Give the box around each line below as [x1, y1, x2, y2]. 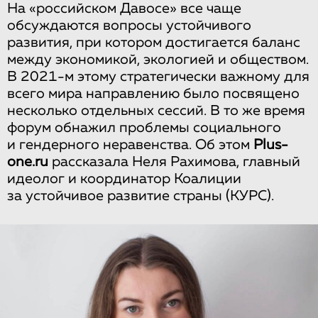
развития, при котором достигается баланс [7, 35, 300, 50]
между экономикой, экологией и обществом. [7, 53, 309, 67]
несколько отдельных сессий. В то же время [7, 104, 305, 118]
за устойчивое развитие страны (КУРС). [7, 189, 274, 203]
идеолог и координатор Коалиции [7, 172, 241, 186]
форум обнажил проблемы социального [7, 121, 281, 135]
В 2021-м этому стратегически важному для [7, 70, 309, 84]
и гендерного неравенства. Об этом [7, 138, 253, 152]
